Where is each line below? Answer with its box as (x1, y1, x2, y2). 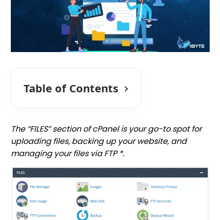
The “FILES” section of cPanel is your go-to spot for (11, 123, 202, 135)
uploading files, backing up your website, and (11, 136, 187, 147)
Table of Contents (24, 81, 119, 96)
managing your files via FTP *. (11, 148, 125, 160)
